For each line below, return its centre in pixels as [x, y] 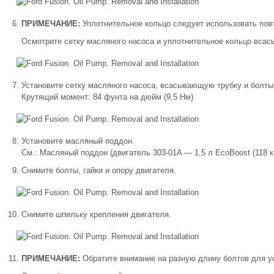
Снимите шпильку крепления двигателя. [96, 214]
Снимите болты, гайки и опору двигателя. [99, 170]
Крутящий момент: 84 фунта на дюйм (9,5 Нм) [107, 97]
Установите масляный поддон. [78, 141]
